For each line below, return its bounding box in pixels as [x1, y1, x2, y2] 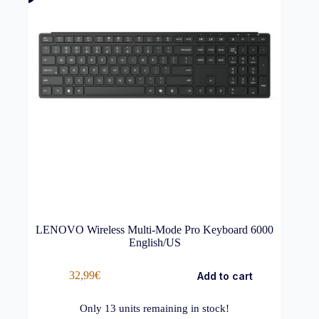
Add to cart [197, 269, 253, 282]
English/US [128, 236, 181, 249]
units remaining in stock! [116, 302, 230, 314]
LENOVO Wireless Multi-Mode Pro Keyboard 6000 [36, 223, 274, 236]
